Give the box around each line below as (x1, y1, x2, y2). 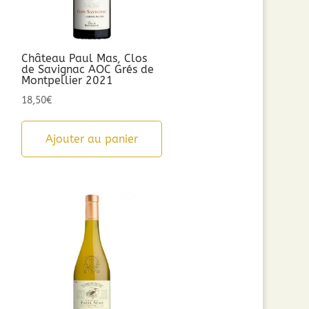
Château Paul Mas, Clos (21, 52, 147, 66)
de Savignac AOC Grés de (21, 63, 154, 77)
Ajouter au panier (45, 132, 138, 146)
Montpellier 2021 (21, 74, 113, 88)
